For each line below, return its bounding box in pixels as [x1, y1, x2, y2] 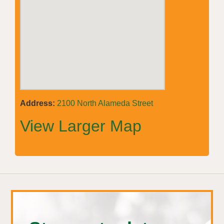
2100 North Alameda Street [57, 98, 153, 107]
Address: [20, 98, 55, 107]
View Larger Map [20, 116, 141, 135]
